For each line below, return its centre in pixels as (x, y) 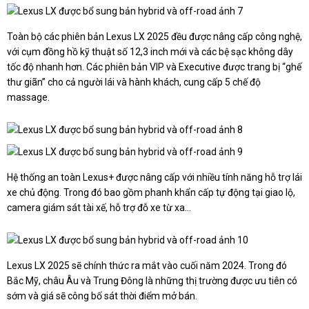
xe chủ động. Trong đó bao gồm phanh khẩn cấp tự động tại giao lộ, (151, 193)
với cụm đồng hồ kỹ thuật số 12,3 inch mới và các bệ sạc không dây (150, 52)
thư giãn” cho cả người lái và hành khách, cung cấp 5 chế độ (134, 82)
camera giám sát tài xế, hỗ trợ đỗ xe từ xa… (99, 208)
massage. (28, 98)
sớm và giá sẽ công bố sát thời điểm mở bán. (102, 296)
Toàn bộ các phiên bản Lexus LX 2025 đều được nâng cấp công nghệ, (154, 37)
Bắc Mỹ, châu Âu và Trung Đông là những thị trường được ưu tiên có (152, 281)
